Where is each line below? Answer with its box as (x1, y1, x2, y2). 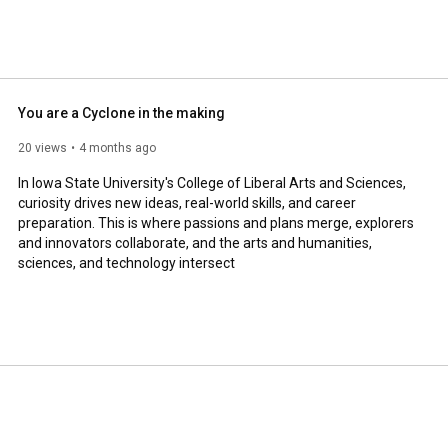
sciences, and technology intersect (18, 254, 235, 271)
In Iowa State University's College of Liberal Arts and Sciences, (18, 174, 406, 191)
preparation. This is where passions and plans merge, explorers (18, 214, 414, 231)
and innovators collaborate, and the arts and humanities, (18, 234, 372, 251)
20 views (18, 140, 67, 155)
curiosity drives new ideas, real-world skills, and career (18, 194, 356, 211)
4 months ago (79, 140, 156, 155)
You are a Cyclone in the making (18, 104, 225, 121)
